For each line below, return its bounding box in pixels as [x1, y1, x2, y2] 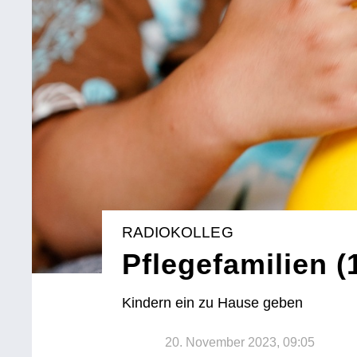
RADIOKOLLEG [122, 223, 233, 241]
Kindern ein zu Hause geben [122, 294, 304, 311]
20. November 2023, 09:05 [165, 335, 316, 350]
